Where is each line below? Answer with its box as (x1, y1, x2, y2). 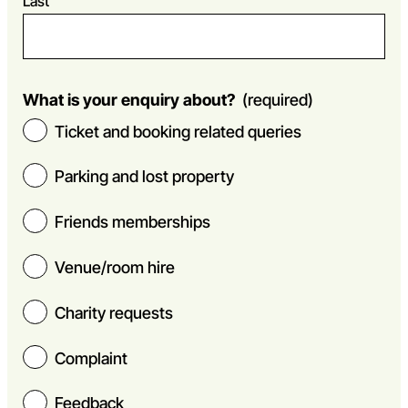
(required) (242, 87, 314, 111)
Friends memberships (55, 210, 211, 234)
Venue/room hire (55, 255, 176, 279)
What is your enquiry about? (23, 87, 236, 111)
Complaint (55, 346, 128, 370)
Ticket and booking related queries (55, 119, 302, 143)
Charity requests (55, 301, 174, 324)
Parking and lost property (55, 165, 235, 189)
